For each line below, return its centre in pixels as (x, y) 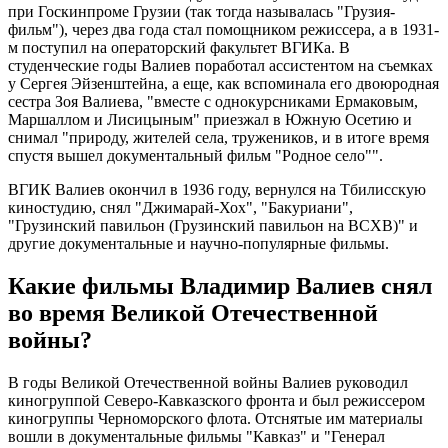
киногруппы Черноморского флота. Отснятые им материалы (215, 418)
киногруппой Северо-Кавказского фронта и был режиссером (216, 400)
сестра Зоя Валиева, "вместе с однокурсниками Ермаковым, (213, 102)
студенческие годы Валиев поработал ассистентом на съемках (220, 66)
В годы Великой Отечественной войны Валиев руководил (208, 382)
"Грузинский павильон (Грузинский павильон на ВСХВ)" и (213, 226)
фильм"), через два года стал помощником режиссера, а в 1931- (223, 30)
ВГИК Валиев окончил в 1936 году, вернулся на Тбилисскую (217, 190)
